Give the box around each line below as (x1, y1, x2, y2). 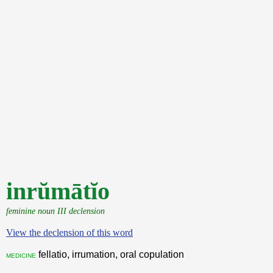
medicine (6, 250, 36, 260)
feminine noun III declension (6, 206, 105, 216)
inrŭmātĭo (6, 177, 110, 205)
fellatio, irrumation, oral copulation (36, 249, 184, 260)
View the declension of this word (6, 227, 133, 238)
